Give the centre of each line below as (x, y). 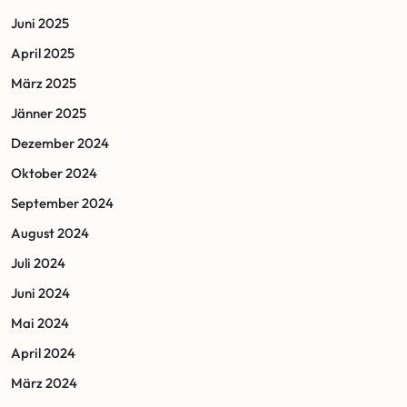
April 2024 (43, 352)
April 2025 (43, 53)
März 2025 (44, 83)
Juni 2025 (40, 23)
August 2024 (50, 233)
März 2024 (44, 382)
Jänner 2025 (49, 113)
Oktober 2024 (54, 173)
